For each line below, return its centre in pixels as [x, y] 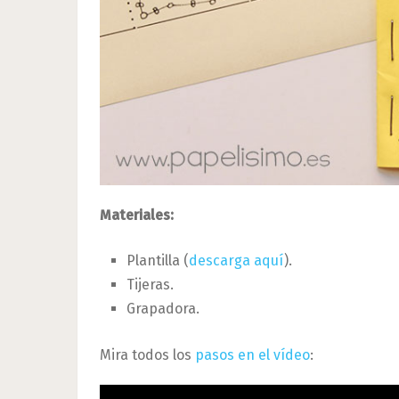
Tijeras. [151, 285]
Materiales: [137, 216]
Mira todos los [147, 355]
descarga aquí [237, 261]
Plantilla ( [158, 261]
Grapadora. [163, 309]
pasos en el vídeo [252, 355]
